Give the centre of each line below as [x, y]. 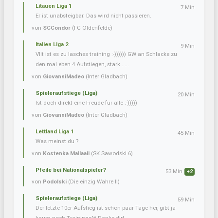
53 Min [174, 172]
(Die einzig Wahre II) [93, 182]
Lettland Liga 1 [55, 132]
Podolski [55, 182]
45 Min [186, 133]
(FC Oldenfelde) [91, 28]
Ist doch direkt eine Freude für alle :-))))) [86, 103]
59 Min [186, 200]
